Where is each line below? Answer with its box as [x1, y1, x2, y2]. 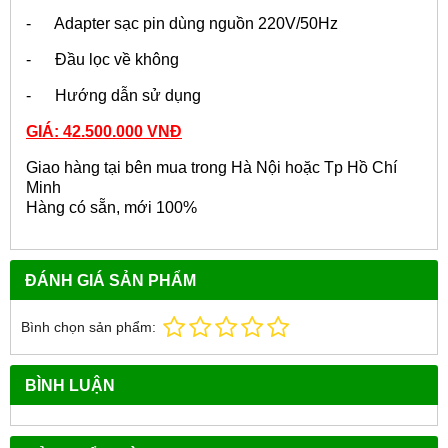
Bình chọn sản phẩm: [21, 319, 156, 336]
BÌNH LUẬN [25, 376, 115, 395]
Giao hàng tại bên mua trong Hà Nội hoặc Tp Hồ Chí [26, 159, 397, 177]
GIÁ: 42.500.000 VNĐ [26, 123, 182, 141]
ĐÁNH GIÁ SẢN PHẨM [25, 271, 196, 290]
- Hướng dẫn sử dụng [26, 87, 201, 105]
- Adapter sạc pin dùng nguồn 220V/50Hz [26, 15, 338, 33]
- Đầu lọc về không [26, 51, 179, 69]
